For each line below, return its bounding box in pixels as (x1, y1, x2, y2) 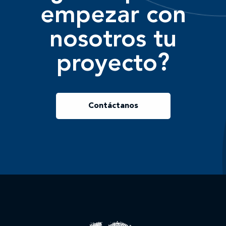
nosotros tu (49, 28, 177, 53)
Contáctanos (88, 102, 138, 110)
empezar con (40, 4, 186, 29)
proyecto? (56, 52, 169, 77)
